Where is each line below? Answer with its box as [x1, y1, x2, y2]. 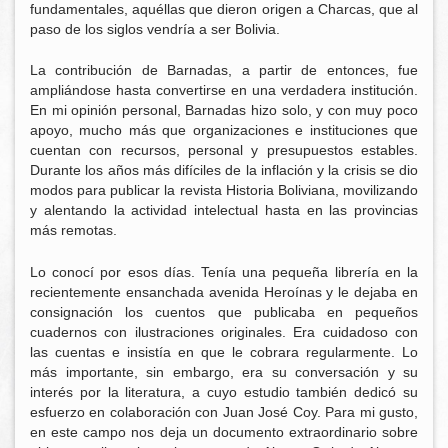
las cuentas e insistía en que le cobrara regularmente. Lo [30, 344, 418, 360]
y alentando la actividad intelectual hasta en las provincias [30, 202, 418, 219]
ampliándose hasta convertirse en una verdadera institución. [30, 82, 418, 99]
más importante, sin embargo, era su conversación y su [30, 364, 418, 380]
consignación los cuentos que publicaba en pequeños [30, 304, 418, 320]
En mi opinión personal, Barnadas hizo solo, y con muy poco [30, 102, 418, 119]
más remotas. [30, 222, 117, 239]
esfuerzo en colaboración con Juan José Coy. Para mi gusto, [30, 404, 418, 420]
